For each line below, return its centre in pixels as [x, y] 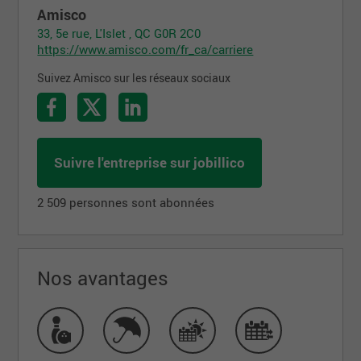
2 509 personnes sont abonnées [126, 202]
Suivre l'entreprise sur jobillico [150, 162]
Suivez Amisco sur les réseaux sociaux [134, 78]
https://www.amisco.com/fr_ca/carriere [145, 49]
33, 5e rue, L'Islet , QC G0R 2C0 [119, 33]
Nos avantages [103, 278]
